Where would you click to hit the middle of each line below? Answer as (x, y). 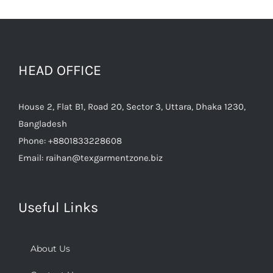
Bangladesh (43, 123)
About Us (50, 248)
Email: (32, 158)
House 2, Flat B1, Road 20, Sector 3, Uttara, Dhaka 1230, (132, 106)
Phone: (33, 140)
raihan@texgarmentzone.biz (104, 158)
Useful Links (58, 207)
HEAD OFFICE (60, 70)
